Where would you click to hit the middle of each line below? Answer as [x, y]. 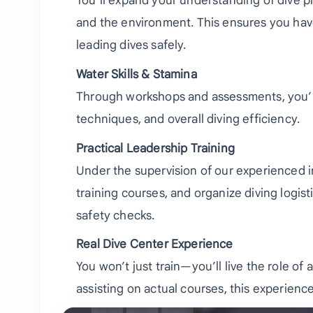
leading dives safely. [131, 45]
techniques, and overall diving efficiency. [188, 119]
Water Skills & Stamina [137, 74]
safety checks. [116, 215]
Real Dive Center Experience [155, 245]
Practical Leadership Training [155, 148]
